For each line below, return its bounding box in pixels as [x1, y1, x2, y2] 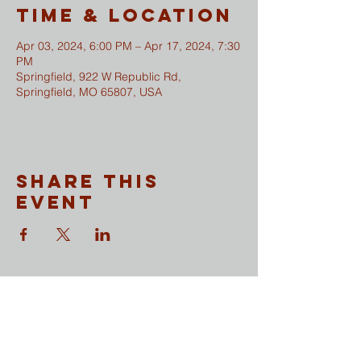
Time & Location [16, 4, 233, 27]
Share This [16, 170, 160, 193]
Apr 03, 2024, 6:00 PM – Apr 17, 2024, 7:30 [16, 39, 240, 53]
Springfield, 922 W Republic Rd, [16, 69, 181, 84]
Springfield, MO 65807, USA [16, 85, 162, 99]
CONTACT [8, 292, 175, 325]
